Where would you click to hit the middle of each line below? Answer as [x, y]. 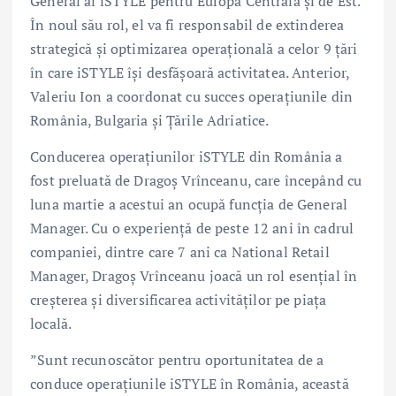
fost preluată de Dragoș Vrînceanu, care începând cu [196, 181]
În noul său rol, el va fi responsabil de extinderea [187, 25]
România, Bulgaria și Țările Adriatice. [150, 121]
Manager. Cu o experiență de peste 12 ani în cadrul [192, 228]
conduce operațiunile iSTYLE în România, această [190, 384]
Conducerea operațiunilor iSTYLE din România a [187, 157]
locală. [51, 324]
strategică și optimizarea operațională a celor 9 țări [194, 49]
